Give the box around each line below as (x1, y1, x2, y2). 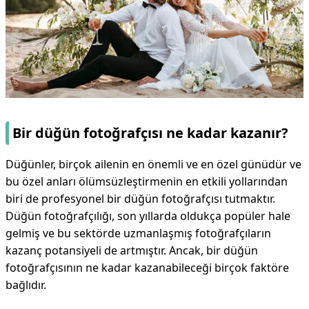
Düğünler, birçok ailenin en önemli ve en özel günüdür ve (6, 157, 301, 172)
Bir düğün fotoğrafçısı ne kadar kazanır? (12, 123, 288, 143)
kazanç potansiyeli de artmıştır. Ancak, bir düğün (6, 243, 258, 259)
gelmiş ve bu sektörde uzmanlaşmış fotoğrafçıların (6, 226, 271, 241)
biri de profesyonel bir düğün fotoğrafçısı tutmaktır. (6, 191, 275, 207)
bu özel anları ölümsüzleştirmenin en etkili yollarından (6, 174, 288, 190)
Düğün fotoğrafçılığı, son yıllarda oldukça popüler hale (6, 208, 290, 224)
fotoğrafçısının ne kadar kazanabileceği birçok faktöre (6, 260, 289, 276)
